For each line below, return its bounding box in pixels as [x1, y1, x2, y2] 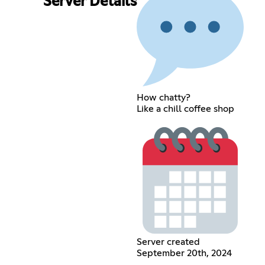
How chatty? [136, 92, 190, 102]
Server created [136, 237, 200, 247]
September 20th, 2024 [136, 248, 232, 258]
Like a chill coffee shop [136, 104, 234, 114]
